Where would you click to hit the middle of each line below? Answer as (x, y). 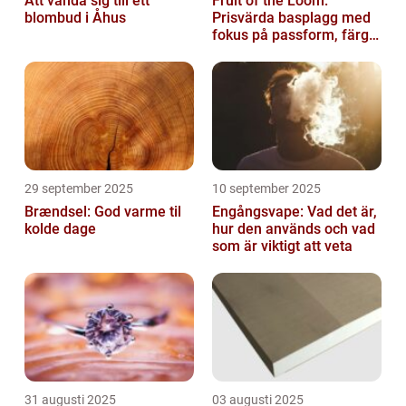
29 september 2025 (79, 189)
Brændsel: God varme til (103, 212)
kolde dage (60, 229)
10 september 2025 (266, 189)
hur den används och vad (294, 229)
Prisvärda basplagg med (291, 18)
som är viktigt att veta (282, 246)
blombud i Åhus (75, 18)
